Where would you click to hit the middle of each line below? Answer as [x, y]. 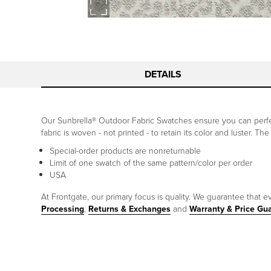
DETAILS [163, 74]
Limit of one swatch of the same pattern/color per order [151, 163]
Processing [63, 209]
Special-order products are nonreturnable [125, 151]
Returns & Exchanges [129, 209]
